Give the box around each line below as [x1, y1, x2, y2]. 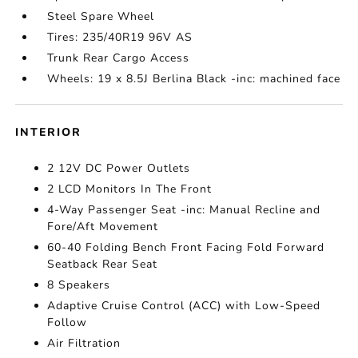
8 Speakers [47, 277, 111, 292]
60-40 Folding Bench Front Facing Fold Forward [47, 240, 325, 255]
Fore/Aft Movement [47, 219, 159, 234]
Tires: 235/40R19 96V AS [47, 30, 193, 45]
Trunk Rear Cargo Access [47, 50, 190, 66]
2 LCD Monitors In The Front [47, 181, 213, 197]
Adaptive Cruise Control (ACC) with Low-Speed [47, 298, 321, 313]
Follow [47, 315, 88, 330]
